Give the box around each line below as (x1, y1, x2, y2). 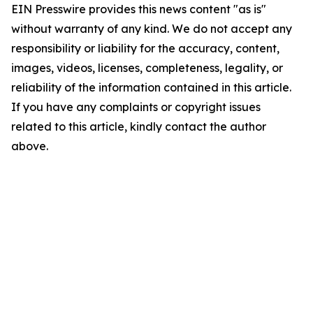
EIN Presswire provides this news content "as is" (11, 2, 266, 16)
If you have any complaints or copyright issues (11, 100, 261, 114)
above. (11, 139, 48, 153)
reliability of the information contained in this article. (11, 80, 291, 94)
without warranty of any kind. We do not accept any (11, 22, 292, 36)
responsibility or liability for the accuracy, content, (11, 41, 279, 55)
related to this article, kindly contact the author (11, 119, 266, 133)
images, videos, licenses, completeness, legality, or (11, 61, 283, 75)
